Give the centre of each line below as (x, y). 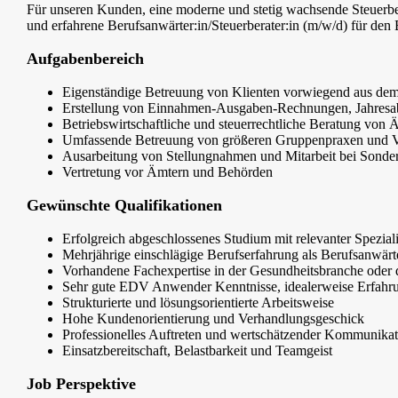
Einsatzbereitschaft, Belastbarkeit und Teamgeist (197, 351)
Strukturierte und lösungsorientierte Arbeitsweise (198, 303)
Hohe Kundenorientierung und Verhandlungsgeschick (213, 319)
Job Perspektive (81, 384)
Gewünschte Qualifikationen (124, 206)
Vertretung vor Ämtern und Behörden (167, 172)
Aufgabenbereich (85, 59)
